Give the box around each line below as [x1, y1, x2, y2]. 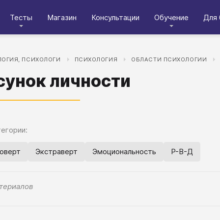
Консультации [91, 12, 139, 22]
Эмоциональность [92, 147, 156, 156]
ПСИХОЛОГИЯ [74, 56, 118, 63]
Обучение [154, 12, 189, 22]
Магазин [47, 12, 77, 22]
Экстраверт [35, 147, 78, 156]
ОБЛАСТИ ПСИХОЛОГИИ [131, 56, 207, 63]
